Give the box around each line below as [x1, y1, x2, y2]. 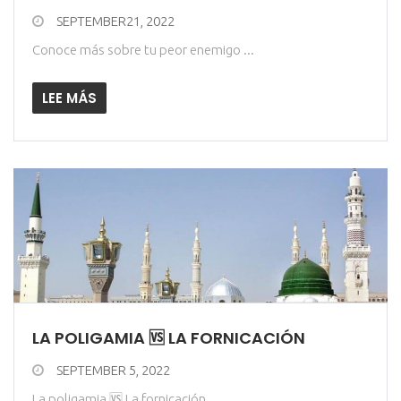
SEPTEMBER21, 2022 [56, 13, 175, 29]
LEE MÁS [42, 89, 97, 107]
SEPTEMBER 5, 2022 [56, 363, 170, 378]
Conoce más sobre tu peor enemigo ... [32, 42, 254, 57]
